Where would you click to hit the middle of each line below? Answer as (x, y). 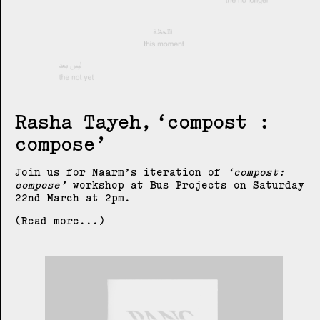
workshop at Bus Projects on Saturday (185, 185)
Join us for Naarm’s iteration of (121, 172)
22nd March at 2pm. (73, 197)
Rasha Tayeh (78, 121)
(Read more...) (60, 220)
